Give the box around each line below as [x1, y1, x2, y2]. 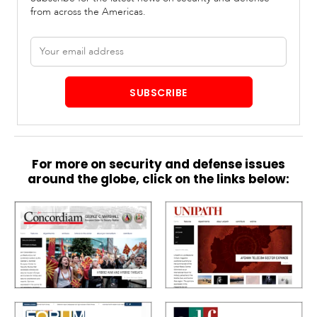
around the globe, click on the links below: [28, 170, 289, 188]
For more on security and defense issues [32, 155, 285, 173]
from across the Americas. [30, 4, 146, 18]
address [29, 49, 67, 63]
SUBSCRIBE [129, 85, 188, 100]
